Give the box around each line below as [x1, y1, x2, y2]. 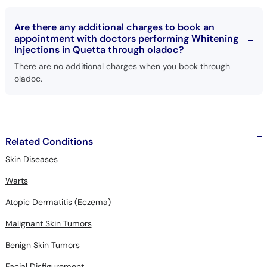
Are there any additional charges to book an [14, 21, 215, 34]
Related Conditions [5, 135, 93, 148]
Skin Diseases [5, 154, 58, 165]
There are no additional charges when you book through [14, 61, 230, 72]
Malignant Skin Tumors [5, 218, 92, 229]
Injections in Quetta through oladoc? [14, 44, 184, 57]
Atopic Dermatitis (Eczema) [5, 197, 111, 208]
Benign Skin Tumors [5, 240, 80, 251]
